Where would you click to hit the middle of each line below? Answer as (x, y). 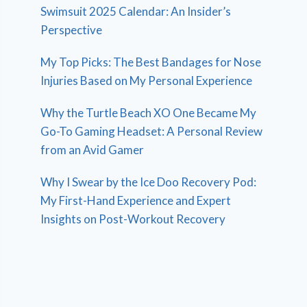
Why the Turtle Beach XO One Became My (149, 113)
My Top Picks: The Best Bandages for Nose (151, 62)
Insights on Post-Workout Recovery (133, 219)
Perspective (72, 30)
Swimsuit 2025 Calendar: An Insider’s (136, 12)
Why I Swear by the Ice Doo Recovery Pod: (149, 182)
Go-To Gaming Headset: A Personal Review (152, 132)
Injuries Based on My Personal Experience (147, 81)
